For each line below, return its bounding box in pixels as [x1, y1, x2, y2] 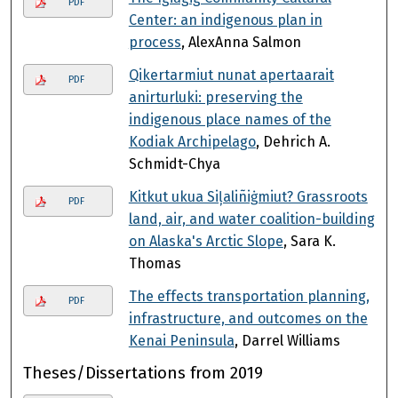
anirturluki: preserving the [128, 88, 303, 106]
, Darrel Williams [234, 331, 340, 349]
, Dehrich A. [255, 132, 330, 150]
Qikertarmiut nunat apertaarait [128, 66, 334, 84]
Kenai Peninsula [128, 331, 235, 349]
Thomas [128, 254, 181, 272]
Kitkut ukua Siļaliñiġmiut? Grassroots [128, 187, 368, 205]
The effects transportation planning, [128, 287, 370, 305]
